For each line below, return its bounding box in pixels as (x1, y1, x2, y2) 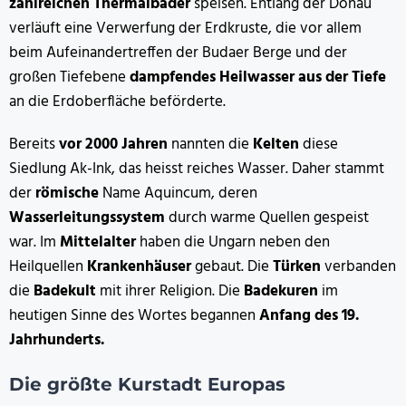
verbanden (324, 254, 396, 279)
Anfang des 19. (259, 303, 359, 328)
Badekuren (240, 278, 318, 304)
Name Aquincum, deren (99, 180, 257, 206)
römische (35, 180, 99, 206)
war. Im (9, 229, 60, 255)
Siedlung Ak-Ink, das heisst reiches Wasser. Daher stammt (9, 156, 384, 181)
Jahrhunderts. (9, 327, 104, 353)
